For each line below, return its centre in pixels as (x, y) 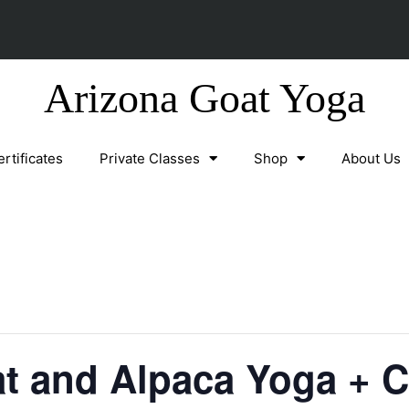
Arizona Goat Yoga (204, 98)
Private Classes (150, 158)
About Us (371, 158)
